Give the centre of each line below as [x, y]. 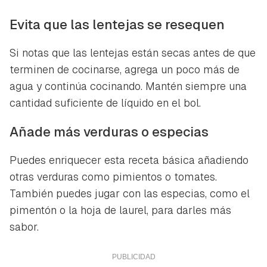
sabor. [24, 226]
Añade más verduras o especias [109, 131]
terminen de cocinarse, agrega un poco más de [125, 69]
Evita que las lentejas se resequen [117, 24]
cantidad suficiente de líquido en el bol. [105, 103]
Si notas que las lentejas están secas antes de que [133, 52]
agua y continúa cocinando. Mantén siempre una [128, 86]
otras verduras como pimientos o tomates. [113, 176]
